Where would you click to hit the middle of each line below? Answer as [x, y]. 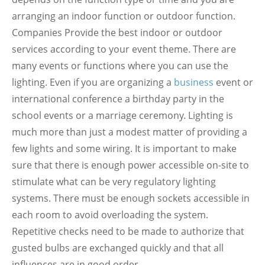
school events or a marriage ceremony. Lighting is [122, 115]
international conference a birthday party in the [118, 99]
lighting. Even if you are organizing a [93, 82]
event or [233, 82]
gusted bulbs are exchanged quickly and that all [118, 248]
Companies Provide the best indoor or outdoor [117, 33]
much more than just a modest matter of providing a [130, 132]
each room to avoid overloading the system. [110, 215]
